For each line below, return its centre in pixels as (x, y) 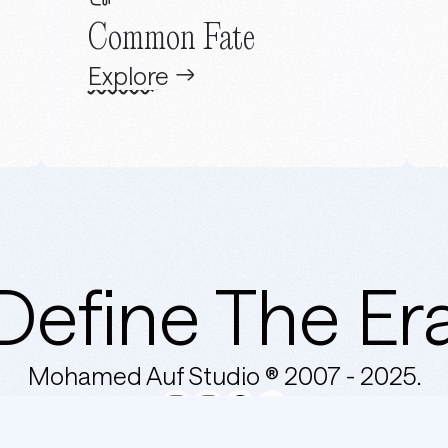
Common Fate (171, 40)
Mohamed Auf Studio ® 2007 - (193, 376)
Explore (128, 75)
